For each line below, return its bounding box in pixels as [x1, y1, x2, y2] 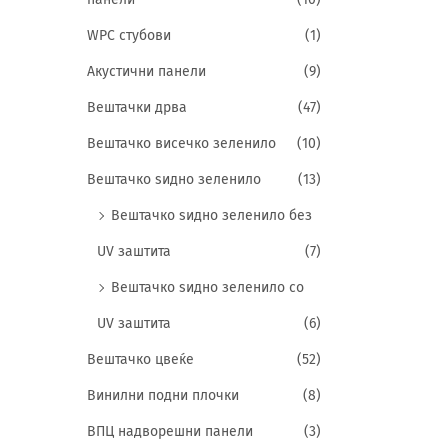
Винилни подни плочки [87, 387, 239, 404]
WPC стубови [87, 27, 171, 44]
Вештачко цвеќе [87, 351, 194, 368]
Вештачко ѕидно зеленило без [111, 207, 312, 224]
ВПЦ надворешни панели [87, 423, 253, 440]
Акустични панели [87, 63, 206, 80]
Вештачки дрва [87, 99, 187, 116]
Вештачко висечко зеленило [87, 135, 276, 152]
